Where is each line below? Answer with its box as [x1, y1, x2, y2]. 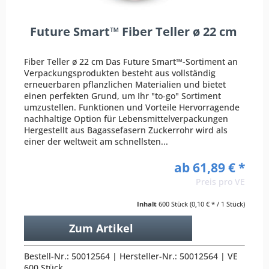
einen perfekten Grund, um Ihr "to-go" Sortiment [24, 89, 222, 101]
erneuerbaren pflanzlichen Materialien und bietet [24, 78, 226, 90]
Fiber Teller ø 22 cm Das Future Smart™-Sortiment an [24, 55, 238, 67]
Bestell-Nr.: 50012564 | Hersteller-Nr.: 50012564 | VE [24, 250, 238, 262]
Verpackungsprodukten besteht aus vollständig [24, 67, 216, 79]
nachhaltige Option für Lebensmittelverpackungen [24, 112, 229, 124]
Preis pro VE [196, 175, 245, 187]
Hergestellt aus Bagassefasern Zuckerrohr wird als [24, 124, 228, 136]
